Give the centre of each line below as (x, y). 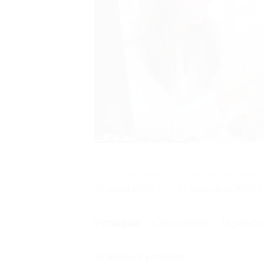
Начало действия (128, 175)
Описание (181, 222)
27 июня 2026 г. (128, 189)
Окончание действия (217, 175)
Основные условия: (140, 256)
